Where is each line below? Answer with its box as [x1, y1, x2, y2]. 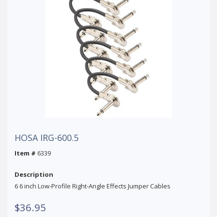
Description [15, 170, 53, 179]
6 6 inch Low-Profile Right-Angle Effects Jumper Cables [15, 181, 170, 190]
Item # [15, 148, 36, 157]
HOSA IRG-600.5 [15, 131, 78, 143]
